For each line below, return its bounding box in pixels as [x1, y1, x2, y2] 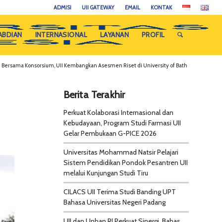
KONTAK [151, 4, 172, 11]
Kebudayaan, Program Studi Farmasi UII [63, 118, 181, 127]
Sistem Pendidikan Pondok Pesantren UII [63, 158, 188, 167]
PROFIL [141, 30, 165, 39]
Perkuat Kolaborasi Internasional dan [63, 108, 173, 117]
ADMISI [54, 4, 72, 11]
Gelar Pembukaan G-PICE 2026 [63, 129, 157, 138]
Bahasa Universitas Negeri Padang [63, 198, 166, 207]
